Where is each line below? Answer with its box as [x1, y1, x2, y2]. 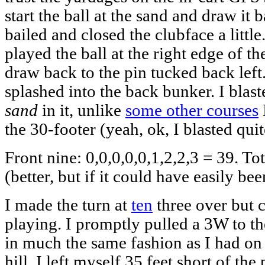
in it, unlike [38, 101, 125, 119]
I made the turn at [5, 195, 131, 214]
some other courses [125, 101, 258, 119]
